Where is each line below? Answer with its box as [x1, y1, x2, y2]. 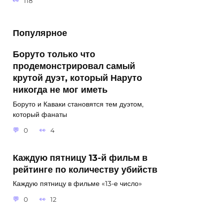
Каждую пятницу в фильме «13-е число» [13, 179, 142, 188]
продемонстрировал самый [13, 60, 135, 71]
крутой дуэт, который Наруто [13, 72, 142, 83]
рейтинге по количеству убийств [13, 164, 157, 175]
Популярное [13, 28, 67, 38]
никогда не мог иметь [13, 84, 108, 95]
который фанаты [13, 110, 67, 119]
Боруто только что [13, 48, 95, 59]
